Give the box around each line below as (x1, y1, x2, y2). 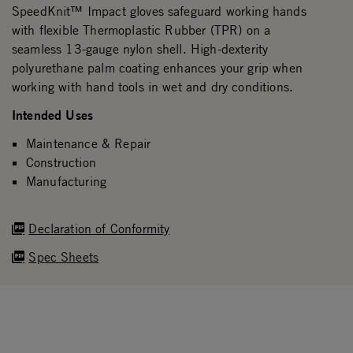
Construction (26, 154, 96, 171)
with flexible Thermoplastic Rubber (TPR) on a (12, 22, 271, 39)
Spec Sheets (28, 249, 99, 266)
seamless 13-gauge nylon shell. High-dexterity (12, 41, 269, 58)
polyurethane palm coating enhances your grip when (12, 60, 303, 76)
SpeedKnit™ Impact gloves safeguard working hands (12, 3, 307, 20)
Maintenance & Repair (26, 136, 151, 152)
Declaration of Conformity (28, 221, 170, 237)
